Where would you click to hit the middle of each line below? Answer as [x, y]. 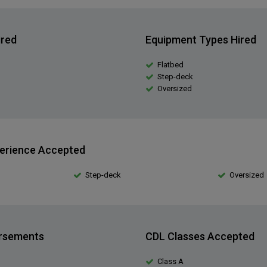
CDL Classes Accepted [200, 236]
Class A [170, 261]
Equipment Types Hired [201, 40]
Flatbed [170, 65]
